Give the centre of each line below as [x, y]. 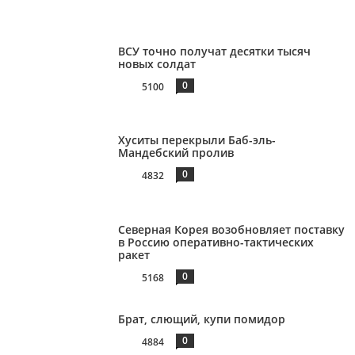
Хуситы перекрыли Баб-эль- [197, 140]
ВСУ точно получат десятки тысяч [215, 51]
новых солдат [157, 63]
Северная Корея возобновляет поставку [232, 230]
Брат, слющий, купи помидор [202, 319]
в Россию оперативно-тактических [216, 242]
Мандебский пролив [176, 153]
